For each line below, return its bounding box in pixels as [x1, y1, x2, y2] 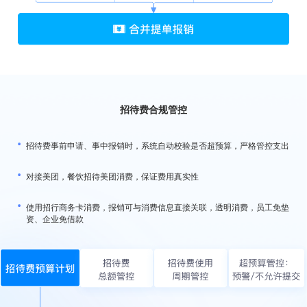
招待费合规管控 [120, 101, 187, 116]
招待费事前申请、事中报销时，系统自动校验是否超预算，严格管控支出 [26, 138, 289, 151]
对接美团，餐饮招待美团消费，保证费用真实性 [26, 169, 199, 182]
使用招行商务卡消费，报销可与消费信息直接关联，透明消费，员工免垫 [26, 200, 289, 212]
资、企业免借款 [26, 212, 84, 224]
